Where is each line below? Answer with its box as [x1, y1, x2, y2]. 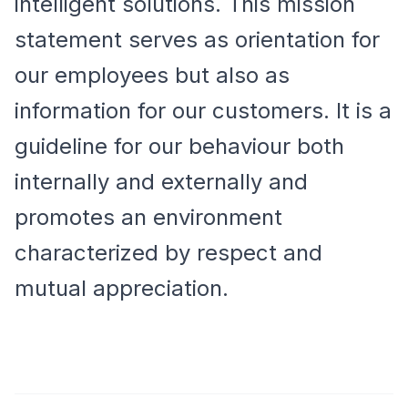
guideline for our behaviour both [15, 133, 344, 159]
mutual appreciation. [15, 275, 229, 301]
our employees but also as [15, 62, 290, 88]
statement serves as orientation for [15, 26, 380, 53]
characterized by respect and [15, 240, 322, 266]
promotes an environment [15, 204, 282, 230]
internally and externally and [15, 168, 308, 195]
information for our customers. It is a [15, 97, 392, 124]
